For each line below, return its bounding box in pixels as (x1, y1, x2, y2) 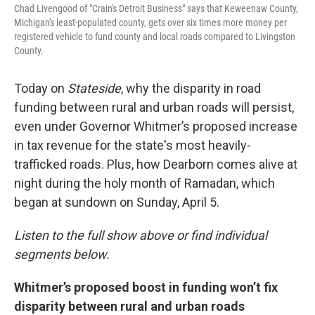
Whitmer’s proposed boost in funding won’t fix (14, 280, 278, 295)
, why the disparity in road (121, 81, 261, 96)
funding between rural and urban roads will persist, (14, 100, 294, 115)
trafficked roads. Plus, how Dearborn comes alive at (14, 157, 297, 172)
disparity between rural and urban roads (14, 299, 245, 314)
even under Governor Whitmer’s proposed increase (14, 119, 297, 134)
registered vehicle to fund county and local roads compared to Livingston (14, 31, 295, 42)
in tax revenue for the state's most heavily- (14, 138, 251, 153)
